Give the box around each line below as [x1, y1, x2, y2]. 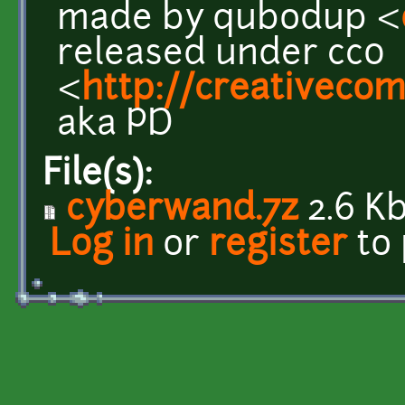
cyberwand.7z [66, 193, 298, 229]
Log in [50, 228, 154, 264]
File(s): [42, 157, 162, 193]
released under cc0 [57, 37, 385, 73]
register [209, 228, 347, 264]
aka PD [57, 108, 174, 144]
